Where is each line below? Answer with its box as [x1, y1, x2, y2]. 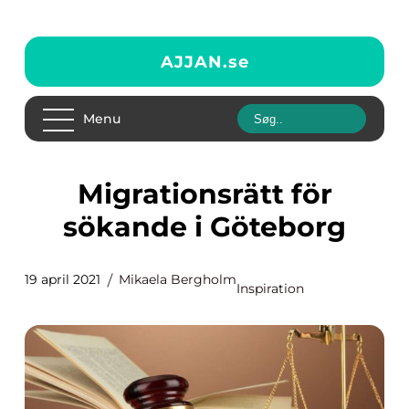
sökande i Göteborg [63, 210, 346, 244]
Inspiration [236, 280, 304, 297]
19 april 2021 [25, 271, 100, 288]
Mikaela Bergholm [119, 271, 236, 288]
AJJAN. [160, 51, 228, 72]
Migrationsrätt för [77, 177, 104, 211]
